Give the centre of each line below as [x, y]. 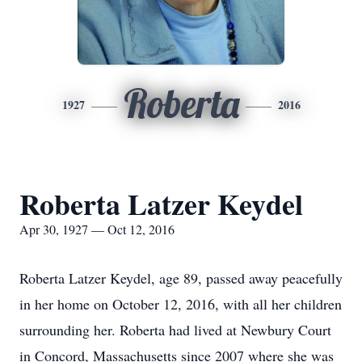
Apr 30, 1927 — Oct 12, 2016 [97, 229]
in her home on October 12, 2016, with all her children [181, 304]
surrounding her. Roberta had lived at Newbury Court [175, 330]
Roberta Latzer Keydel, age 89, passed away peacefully [181, 278]
